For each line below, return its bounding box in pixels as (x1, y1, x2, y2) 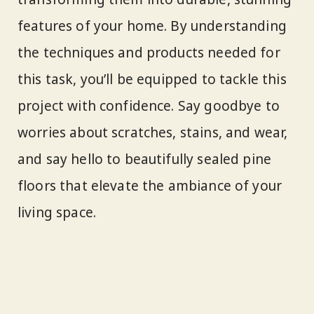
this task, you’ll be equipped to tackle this (18, 69, 287, 88)
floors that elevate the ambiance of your (18, 176, 282, 195)
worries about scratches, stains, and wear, (18, 123, 288, 142)
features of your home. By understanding (18, 16, 287, 35)
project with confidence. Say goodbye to (18, 96, 280, 115)
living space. (18, 203, 96, 221)
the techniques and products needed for (18, 43, 280, 62)
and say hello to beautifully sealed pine (18, 149, 272, 168)
